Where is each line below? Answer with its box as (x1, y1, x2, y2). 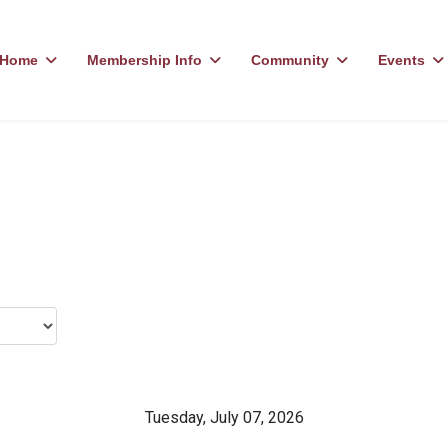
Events (378, 52, 426, 68)
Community (251, 52, 330, 68)
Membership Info (87, 52, 203, 68)
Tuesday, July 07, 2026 (144, 408, 304, 427)
